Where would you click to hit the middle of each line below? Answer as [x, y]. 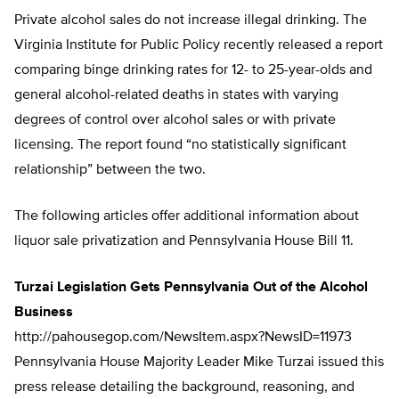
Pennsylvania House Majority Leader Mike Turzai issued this [199, 363]
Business [44, 313]
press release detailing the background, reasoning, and [184, 388]
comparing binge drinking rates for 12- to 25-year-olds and [193, 71]
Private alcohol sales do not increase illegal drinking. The [191, 21]
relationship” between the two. [110, 171]
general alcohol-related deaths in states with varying [176, 96]
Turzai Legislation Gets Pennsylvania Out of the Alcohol [191, 288]
